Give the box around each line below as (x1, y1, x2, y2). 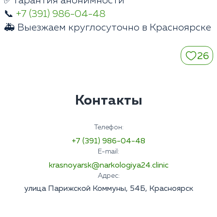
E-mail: (98, 148, 119, 155)
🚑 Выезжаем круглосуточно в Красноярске (4, 23, 211, 33)
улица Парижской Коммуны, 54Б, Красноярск (24, 185, 193, 193)
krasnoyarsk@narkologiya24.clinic (48, 162, 169, 170)
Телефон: (93, 124, 124, 131)
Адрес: (97, 172, 120, 180)
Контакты (75, 94, 142, 108)
